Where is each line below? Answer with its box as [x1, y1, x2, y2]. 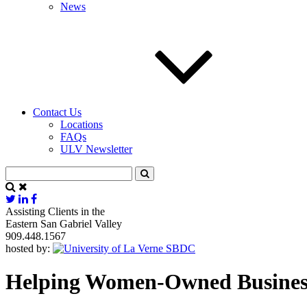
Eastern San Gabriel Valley [5, 217, 122, 230]
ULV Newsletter [60, 143, 132, 155]
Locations [60, 118, 103, 130]
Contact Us [33, 106, 82, 118]
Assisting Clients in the [5, 205, 105, 217]
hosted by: [5, 242, 50, 254]
